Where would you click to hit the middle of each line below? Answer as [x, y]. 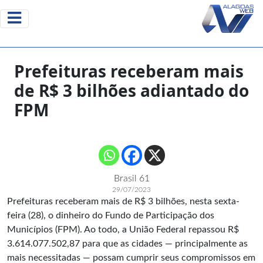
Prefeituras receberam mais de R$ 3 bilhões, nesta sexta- [123, 201]
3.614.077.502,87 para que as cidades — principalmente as [127, 244]
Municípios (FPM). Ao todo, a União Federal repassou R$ [123, 230]
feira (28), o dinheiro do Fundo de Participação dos [111, 215]
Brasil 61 [131, 178]
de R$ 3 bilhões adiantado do [131, 90]
